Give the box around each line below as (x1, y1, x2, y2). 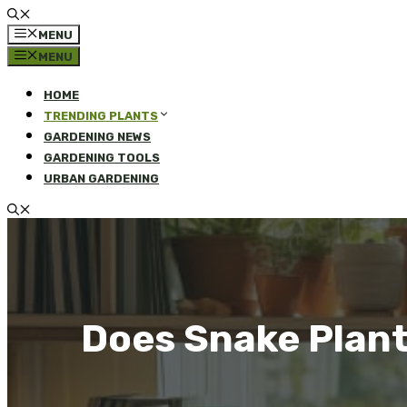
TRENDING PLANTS (44, 109, 158, 123)
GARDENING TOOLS (44, 151, 160, 164)
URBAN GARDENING (44, 172, 159, 185)
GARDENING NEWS (44, 130, 151, 144)
